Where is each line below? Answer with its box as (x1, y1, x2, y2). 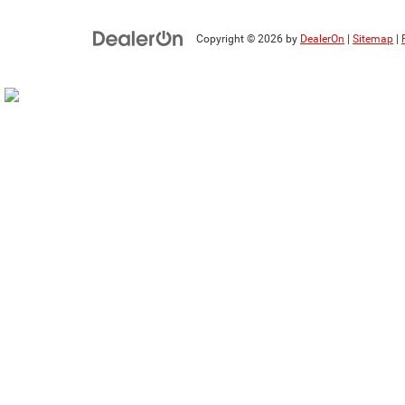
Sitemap (353, 32, 393, 45)
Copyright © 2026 (196, 32, 286, 45)
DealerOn (300, 32, 344, 45)
